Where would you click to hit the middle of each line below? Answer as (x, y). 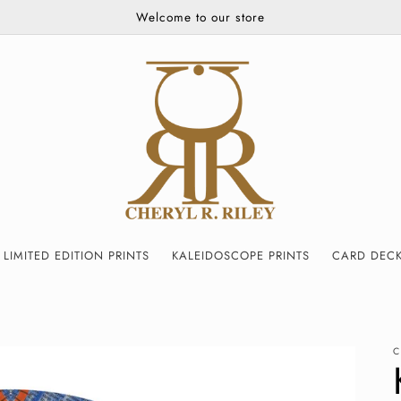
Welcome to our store (200, 17)
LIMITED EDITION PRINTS (76, 255)
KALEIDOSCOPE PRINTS (240, 255)
